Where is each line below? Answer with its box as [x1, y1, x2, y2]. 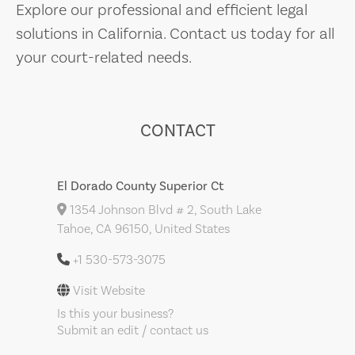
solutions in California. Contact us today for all [16, 24, 334, 44]
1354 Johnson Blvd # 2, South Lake [67, 202, 261, 218]
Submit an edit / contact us [57, 323, 208, 338]
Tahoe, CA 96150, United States [57, 221, 230, 237]
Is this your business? [57, 306, 174, 322]
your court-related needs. [16, 48, 192, 68]
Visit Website [73, 283, 145, 299]
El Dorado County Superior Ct [57, 178, 223, 194]
